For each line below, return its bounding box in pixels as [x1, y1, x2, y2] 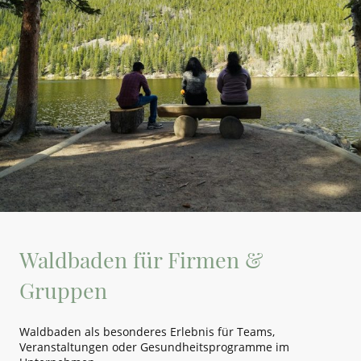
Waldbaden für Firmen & [19, 245, 263, 275]
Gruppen [19, 276, 107, 305]
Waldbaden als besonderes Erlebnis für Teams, [19, 323, 275, 339]
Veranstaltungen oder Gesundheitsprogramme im [19, 338, 289, 355]
